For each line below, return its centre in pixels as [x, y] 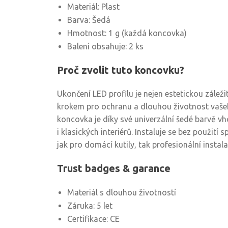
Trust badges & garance [114, 168]
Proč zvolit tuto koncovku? [121, 70]
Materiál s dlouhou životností [122, 192]
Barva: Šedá [89, 20]
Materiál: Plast [93, 7]
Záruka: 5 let [90, 206]
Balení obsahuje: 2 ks [105, 46]
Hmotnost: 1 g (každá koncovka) [127, 33]
